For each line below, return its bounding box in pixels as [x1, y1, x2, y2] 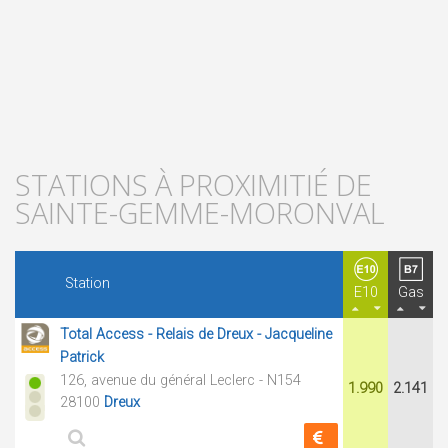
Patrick [60, 349, 104, 366]
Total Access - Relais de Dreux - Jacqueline [60, 326, 332, 343]
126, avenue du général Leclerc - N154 [60, 372, 301, 389]
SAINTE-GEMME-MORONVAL [15, 193, 385, 232]
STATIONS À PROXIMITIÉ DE [15, 165, 372, 204]
